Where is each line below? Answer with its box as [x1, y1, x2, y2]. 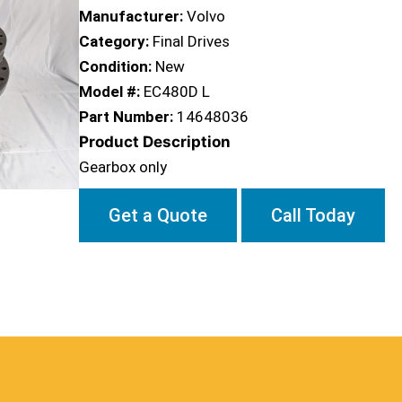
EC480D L [144, 83, 210, 100]
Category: [79, 32, 149, 50]
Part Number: [79, 108, 173, 126]
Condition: [79, 57, 152, 75]
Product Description [79, 133, 231, 151]
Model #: [79, 83, 140, 100]
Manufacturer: [79, 7, 183, 25]
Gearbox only [79, 158, 167, 176]
